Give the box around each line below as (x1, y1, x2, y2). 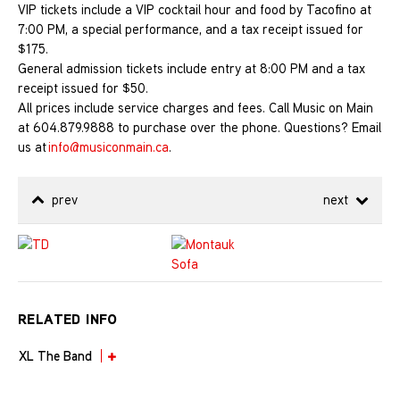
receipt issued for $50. (18, 79, 148, 97)
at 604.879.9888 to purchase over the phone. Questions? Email (18, 119, 381, 137)
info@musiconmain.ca (48, 138, 169, 156)
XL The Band (19, 346, 92, 365)
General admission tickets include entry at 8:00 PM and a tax (18, 60, 365, 78)
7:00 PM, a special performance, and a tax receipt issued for (18, 21, 363, 38)
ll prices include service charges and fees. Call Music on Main (27, 99, 373, 117)
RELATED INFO (18, 309, 118, 329)
